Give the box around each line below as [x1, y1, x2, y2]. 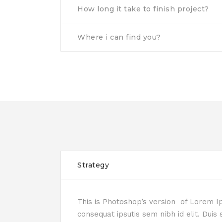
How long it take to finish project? [77, 4, 209, 13]
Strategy [77, 161, 109, 169]
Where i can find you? [77, 33, 161, 42]
